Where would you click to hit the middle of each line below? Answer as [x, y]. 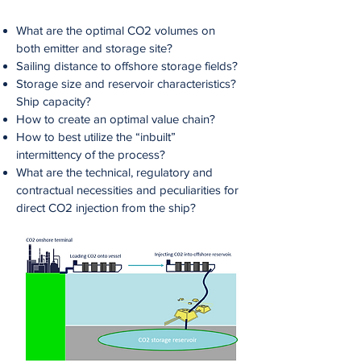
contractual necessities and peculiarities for [127, 190]
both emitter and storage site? [94, 48]
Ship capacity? [54, 101]
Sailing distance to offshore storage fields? [127, 66]
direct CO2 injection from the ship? [106, 207]
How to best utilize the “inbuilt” [96, 137]
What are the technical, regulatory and [114, 172]
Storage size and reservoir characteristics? [126, 83]
